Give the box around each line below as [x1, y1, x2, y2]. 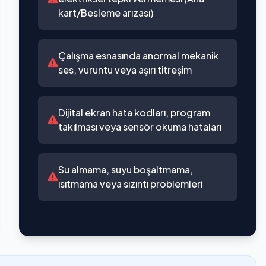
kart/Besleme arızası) [58, 7, 153, 19]
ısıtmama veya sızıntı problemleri [58, 178, 202, 190]
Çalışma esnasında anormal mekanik [58, 49, 218, 62]
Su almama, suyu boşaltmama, [58, 163, 193, 176]
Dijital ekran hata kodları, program [58, 106, 210, 119]
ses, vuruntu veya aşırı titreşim [58, 64, 192, 76]
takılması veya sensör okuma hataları [58, 121, 221, 133]
